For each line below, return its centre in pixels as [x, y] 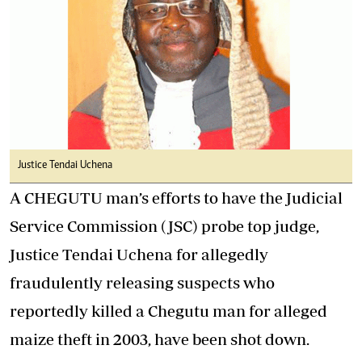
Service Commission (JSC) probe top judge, [164, 226]
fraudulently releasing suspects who [142, 283]
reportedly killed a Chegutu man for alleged [168, 311]
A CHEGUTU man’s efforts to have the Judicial [176, 198]
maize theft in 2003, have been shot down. [160, 339]
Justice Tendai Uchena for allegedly [139, 255]
